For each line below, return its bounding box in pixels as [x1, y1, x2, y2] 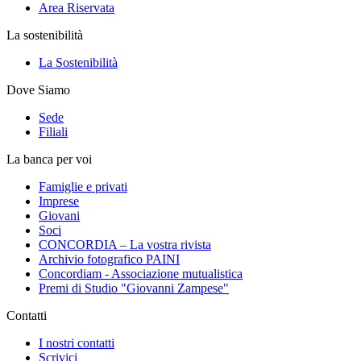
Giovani [39, 208, 80, 222]
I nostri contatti [39, 335, 114, 350]
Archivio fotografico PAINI [39, 251, 180, 266]
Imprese [39, 193, 79, 208]
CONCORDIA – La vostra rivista [39, 237, 211, 251]
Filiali [39, 124, 68, 139]
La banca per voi [6, 151, 92, 166]
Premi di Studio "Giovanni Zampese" [39, 280, 229, 295]
